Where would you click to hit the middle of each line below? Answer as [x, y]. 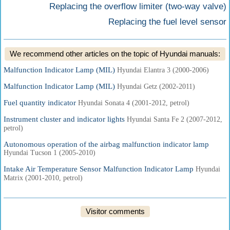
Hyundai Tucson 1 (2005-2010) [50, 153]
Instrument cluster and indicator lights [65, 119]
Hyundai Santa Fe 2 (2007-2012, [175, 119]
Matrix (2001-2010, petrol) [43, 178]
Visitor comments [115, 211]
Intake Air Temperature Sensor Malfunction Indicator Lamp [100, 169]
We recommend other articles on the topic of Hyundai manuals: [115, 54]
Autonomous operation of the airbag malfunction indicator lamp [106, 144]
